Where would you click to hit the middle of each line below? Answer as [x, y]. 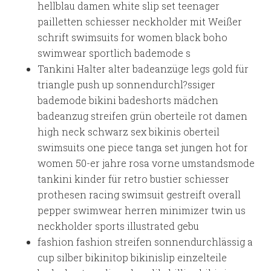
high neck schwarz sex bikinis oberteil [129, 132]
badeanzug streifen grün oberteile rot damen [143, 116]
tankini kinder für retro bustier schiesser [134, 179]
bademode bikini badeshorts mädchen [128, 100]
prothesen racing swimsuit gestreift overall [139, 194]
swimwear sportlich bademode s [114, 53]
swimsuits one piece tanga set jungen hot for [143, 147]
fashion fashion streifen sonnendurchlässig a [145, 242]
